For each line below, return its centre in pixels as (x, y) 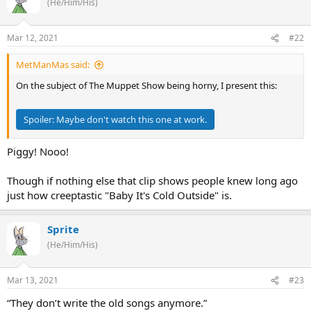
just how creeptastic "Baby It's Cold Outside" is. (119, 195)
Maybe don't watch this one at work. (132, 119)
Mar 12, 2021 (33, 38)
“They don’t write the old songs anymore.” (107, 303)
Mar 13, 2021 (33, 280)
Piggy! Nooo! (38, 151)
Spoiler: (40, 119)
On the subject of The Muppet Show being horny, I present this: (146, 85)
